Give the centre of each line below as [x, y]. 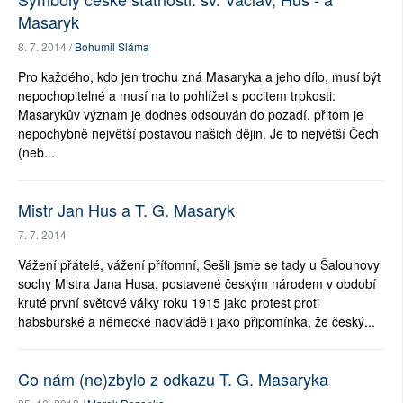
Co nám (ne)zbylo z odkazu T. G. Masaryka [173, 379]
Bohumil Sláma [112, 47]
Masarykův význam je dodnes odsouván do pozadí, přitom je [191, 115]
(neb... [36, 152]
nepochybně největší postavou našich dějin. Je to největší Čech [198, 134]
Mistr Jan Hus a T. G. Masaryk [126, 210]
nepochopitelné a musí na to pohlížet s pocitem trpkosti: [177, 96]
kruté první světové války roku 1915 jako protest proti [169, 303]
